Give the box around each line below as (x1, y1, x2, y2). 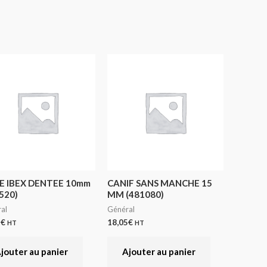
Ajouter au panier (122, 246, 196, 257)
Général (107, 204, 135, 215)
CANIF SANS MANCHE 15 (107, 177, 213, 188)
